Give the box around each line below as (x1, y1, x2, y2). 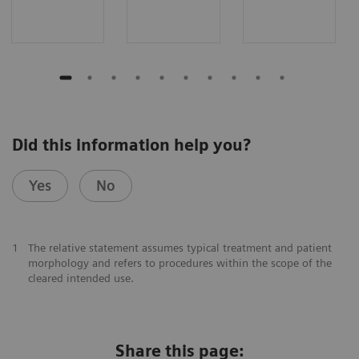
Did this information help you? (12, 135, 251, 155)
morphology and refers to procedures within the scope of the (27, 256, 332, 270)
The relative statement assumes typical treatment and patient (27, 241, 332, 255)
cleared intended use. (27, 272, 134, 285)
